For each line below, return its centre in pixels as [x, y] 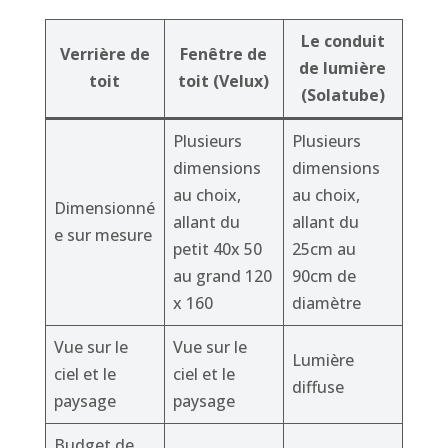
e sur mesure [102, 235]
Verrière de [104, 54]
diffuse [317, 387]
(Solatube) [342, 95]
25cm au [323, 249]
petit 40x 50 [217, 249]
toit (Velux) [224, 81]
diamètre [326, 303]
